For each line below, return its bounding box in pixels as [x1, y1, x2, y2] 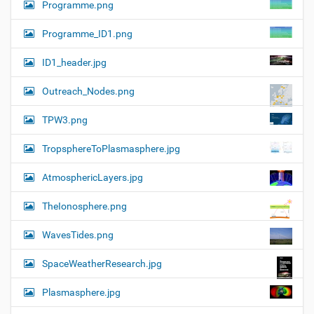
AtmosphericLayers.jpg [42, 171, 143, 183]
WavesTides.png [42, 228, 114, 240]
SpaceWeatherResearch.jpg [42, 257, 162, 269]
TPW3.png [42, 114, 88, 125]
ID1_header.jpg [42, 56, 107, 68]
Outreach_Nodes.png [42, 85, 135, 97]
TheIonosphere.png [42, 200, 127, 212]
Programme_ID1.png [42, 27, 132, 39]
